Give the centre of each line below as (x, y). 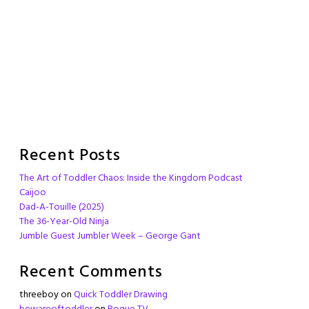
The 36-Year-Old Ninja (64, 222)
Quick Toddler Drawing (121, 295)
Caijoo (33, 193)
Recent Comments (91, 273)
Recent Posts (70, 156)
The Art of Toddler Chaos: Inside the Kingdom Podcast (131, 179)
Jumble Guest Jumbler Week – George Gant (110, 237)
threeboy (39, 295)
